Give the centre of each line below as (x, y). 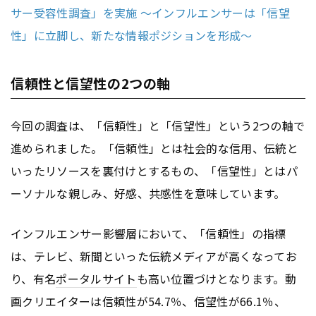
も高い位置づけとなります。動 (217, 278)
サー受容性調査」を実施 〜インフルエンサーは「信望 (151, 12)
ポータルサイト (96, 278)
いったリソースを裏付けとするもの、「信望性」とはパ (154, 170)
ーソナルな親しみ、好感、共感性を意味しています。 (148, 193)
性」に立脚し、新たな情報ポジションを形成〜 (132, 35)
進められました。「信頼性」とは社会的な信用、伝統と (155, 148)
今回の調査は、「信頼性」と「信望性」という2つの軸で (158, 125)
